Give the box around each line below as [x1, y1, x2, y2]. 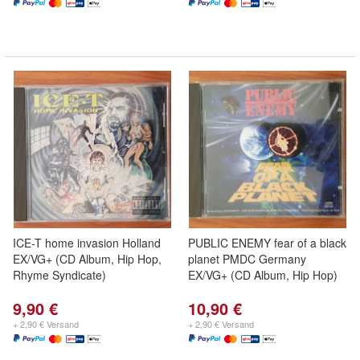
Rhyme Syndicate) [13, 267, 106, 283]
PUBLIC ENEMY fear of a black [188, 235, 346, 251]
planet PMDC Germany [188, 251, 306, 267]
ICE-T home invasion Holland [13, 235, 161, 251]
